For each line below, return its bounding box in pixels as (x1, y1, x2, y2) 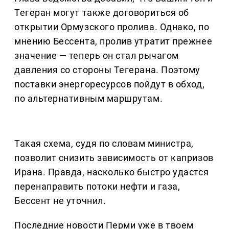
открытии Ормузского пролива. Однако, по (14, 21, 210, 32)
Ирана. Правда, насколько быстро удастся (14, 166, 209, 177)
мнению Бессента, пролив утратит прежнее (14, 35, 213, 47)
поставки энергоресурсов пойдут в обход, (14, 78, 205, 89)
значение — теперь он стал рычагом (14, 50, 179, 61)
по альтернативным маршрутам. (14, 93, 163, 104)
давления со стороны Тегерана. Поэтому (14, 64, 200, 75)
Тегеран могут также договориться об (14, 7, 189, 18)
